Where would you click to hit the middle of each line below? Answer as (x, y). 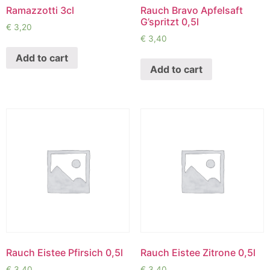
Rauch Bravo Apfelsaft (191, 10)
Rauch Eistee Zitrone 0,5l (198, 252)
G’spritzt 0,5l (169, 21)
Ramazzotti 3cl (40, 10)
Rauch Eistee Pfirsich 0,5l (64, 252)
